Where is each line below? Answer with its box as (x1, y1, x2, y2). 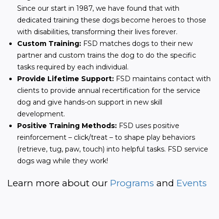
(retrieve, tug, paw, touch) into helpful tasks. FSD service (17, 145, 208, 154)
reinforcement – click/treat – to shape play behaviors (17, 133, 195, 142)
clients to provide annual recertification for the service (17, 86, 200, 95)
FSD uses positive (117, 121, 179, 131)
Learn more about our (7, 177, 110, 189)
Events (174, 177, 207, 189)
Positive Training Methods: (17, 121, 117, 131)
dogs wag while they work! (17, 156, 108, 166)
